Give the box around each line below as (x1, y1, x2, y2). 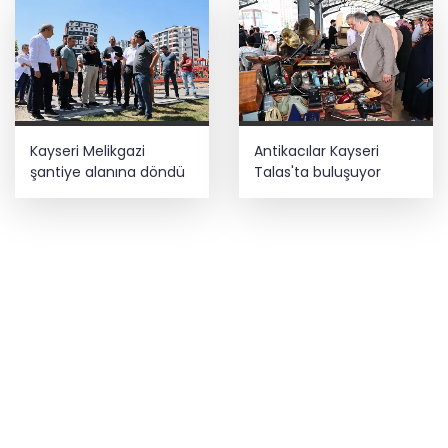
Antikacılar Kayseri (254, 140, 379, 161)
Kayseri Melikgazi (30, 140, 145, 161)
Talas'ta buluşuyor (254, 161, 381, 182)
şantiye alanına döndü (30, 161, 185, 182)
